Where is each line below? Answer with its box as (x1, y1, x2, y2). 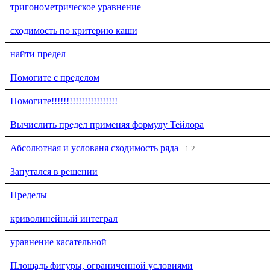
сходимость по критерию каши (10, 25, 137, 36)
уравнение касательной (10, 236, 107, 247)
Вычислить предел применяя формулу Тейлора (10, 119, 204, 130)
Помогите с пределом (10, 72, 99, 83)
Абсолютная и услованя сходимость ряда (10, 142, 178, 153)
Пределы (10, 189, 47, 200)
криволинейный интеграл (10, 213, 118, 224)
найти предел (10, 48, 66, 59)
